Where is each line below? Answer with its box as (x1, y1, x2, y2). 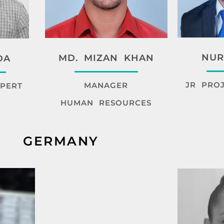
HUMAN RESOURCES (60, 97, 152, 107)
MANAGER (84, 80, 128, 90)
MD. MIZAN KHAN (58, 52, 154, 63)
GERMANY (23, 133, 99, 148)
